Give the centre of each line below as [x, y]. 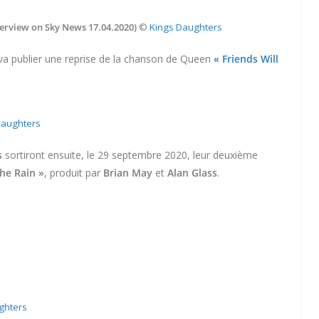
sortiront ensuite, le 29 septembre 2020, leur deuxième [130, 155]
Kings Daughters [186, 27]
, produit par [74, 173]
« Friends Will [246, 59]
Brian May [128, 173]
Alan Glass [192, 173]
